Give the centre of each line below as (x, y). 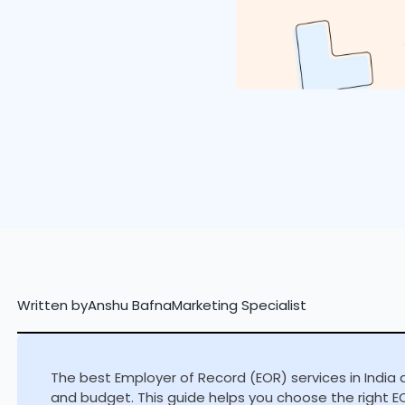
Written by (52, 305)
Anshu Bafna (129, 305)
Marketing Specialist (239, 305)
